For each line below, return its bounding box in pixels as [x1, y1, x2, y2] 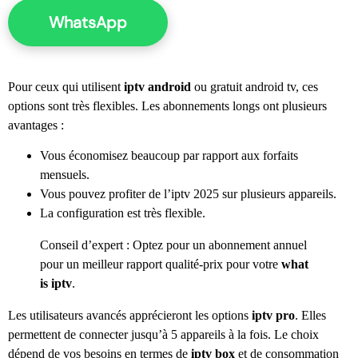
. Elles [295, 308, 326, 322]
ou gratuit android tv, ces [194, 79, 318, 93]
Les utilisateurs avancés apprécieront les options [8, 308, 249, 322]
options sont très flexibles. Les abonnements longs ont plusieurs [8, 98, 327, 113]
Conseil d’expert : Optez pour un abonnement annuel [40, 237, 307, 252]
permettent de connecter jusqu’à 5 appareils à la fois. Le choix [8, 327, 319, 341]
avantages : [8, 117, 64, 132]
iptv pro [252, 308, 295, 322]
